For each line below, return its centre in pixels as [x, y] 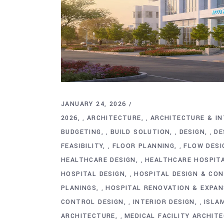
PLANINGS [79, 188]
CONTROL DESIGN [92, 202]
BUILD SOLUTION [140, 132]
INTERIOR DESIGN [164, 202]
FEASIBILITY [82, 146]
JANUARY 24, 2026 [94, 104]
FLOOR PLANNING [143, 146]
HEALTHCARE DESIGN [98, 160]
